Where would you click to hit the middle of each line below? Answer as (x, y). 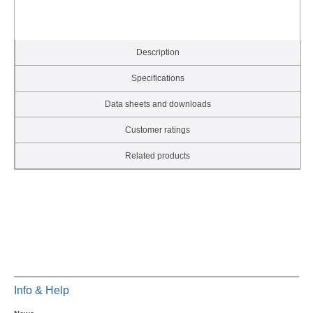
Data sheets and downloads (158, 104)
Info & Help (41, 291)
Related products (158, 156)
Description (158, 53)
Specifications (158, 79)
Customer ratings (158, 130)
